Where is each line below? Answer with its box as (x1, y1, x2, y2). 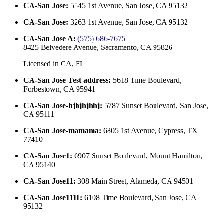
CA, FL (61, 60, 85, 68)
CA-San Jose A (23, 34, 73, 43)
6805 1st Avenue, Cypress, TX (103, 126, 198, 135)
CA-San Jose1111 (23, 193, 80, 202)
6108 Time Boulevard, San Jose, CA (84, 193, 196, 202)
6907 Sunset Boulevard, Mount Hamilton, (74, 152, 202, 160)
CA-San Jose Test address (23, 76, 108, 85)
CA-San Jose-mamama (23, 126, 99, 135)
